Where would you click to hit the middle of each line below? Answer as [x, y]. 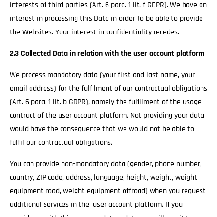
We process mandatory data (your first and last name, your [102, 75]
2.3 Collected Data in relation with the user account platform [108, 54]
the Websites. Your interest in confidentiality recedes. [95, 32]
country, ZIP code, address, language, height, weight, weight [103, 178]
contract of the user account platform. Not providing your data [107, 116]
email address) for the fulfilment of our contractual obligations [108, 88]
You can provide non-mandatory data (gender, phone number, [106, 164]
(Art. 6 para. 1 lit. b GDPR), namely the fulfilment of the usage [106, 102]
